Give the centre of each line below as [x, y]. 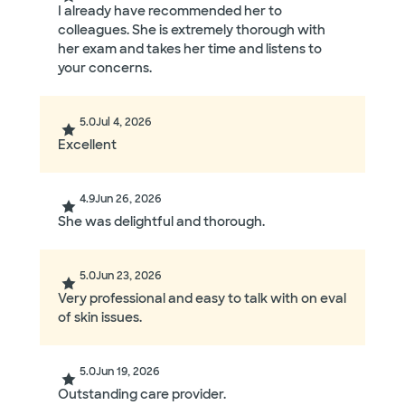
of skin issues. [100, 318]
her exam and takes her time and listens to [190, 49]
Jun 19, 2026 [128, 372]
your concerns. [105, 68]
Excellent [87, 145]
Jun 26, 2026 [128, 199]
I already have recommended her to [170, 11]
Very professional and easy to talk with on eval [202, 299]
